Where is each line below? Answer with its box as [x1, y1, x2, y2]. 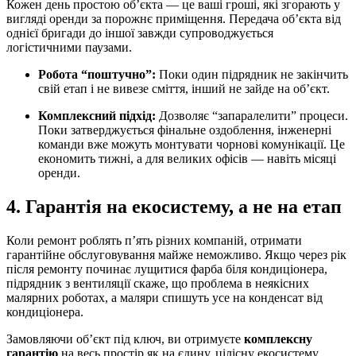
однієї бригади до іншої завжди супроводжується [6, 26, 273, 41]
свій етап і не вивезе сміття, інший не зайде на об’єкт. [38, 82, 330, 96]
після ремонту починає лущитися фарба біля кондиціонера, [6, 261, 327, 276]
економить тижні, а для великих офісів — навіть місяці [38, 152, 336, 166]
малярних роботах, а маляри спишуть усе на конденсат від [6, 290, 323, 304]
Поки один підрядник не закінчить [156, 68, 348, 82]
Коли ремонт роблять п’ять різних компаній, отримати [6, 233, 302, 247]
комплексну [244, 331, 312, 346]
